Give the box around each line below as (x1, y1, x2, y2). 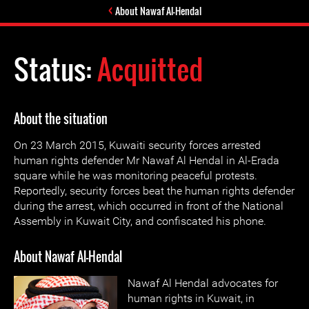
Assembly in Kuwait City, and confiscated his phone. (14, 215, 266, 228)
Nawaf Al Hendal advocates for (128, 277, 278, 290)
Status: (14, 48, 97, 90)
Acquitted (97, 48, 203, 90)
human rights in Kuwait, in (128, 292, 255, 305)
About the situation (14, 110, 108, 128)
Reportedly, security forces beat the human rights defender (14, 184, 295, 197)
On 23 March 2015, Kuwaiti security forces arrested (14, 139, 261, 152)
